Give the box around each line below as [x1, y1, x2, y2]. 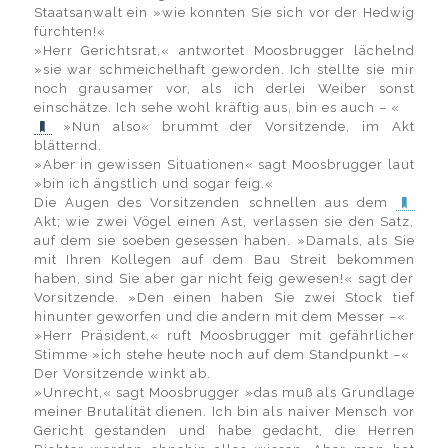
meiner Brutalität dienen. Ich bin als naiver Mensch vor [33, 404, 415, 419]
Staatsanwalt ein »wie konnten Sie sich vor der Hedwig [33, 5, 415, 20]
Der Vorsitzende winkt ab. [33, 366, 211, 381]
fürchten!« [33, 24, 106, 39]
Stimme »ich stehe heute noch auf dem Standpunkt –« [33, 347, 410, 362]
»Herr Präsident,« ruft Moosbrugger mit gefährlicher [33, 328, 415, 343]
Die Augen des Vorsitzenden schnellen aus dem [33, 195, 397, 210]
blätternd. [33, 138, 102, 153]
